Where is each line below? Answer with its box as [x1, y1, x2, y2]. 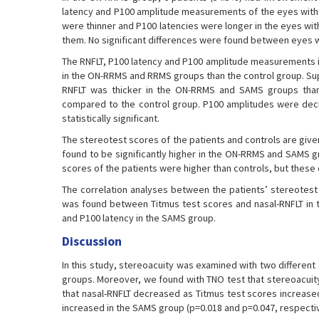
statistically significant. [62, 112, 159, 125]
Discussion [62, 233, 122, 249]
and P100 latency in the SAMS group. [62, 211, 216, 224]
